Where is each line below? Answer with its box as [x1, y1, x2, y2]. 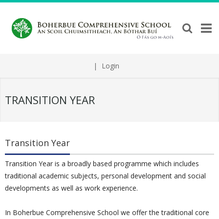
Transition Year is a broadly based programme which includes [5, 159, 199, 169]
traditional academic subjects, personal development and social [5, 171, 206, 181]
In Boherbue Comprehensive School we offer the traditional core [5, 208, 209, 218]
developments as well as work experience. [5, 183, 138, 193]
